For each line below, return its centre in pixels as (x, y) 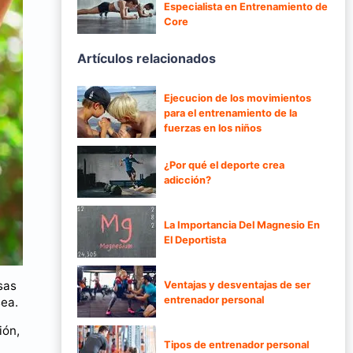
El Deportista (195, 240)
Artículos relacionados (147, 58)
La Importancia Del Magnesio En (242, 225)
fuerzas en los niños (213, 128)
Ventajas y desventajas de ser (237, 285)
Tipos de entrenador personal (236, 345)
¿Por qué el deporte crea (224, 165)
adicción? (188, 180)
